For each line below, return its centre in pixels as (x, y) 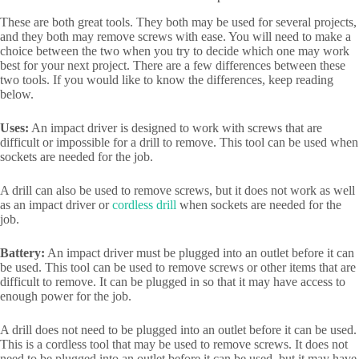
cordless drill (144, 205)
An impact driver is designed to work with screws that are (175, 128)
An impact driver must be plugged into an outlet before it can (200, 253)
